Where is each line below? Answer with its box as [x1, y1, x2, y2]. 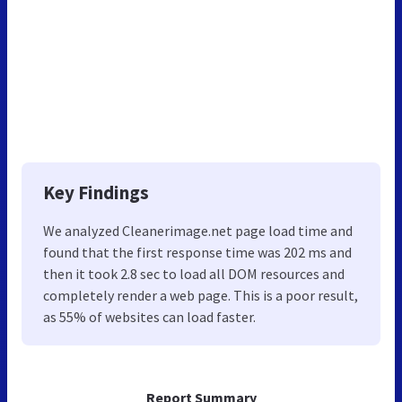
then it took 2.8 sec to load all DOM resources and [43, 264, 345, 283]
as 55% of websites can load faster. [43, 307, 256, 326]
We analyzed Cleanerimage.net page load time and [43, 221, 353, 240]
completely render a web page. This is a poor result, [43, 285, 358, 304]
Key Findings [43, 179, 149, 205]
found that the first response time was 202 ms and [43, 242, 352, 261]
